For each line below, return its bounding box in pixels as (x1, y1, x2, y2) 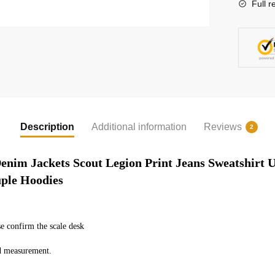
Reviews (203, 121, 242, 132)
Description (20, 121, 74, 132)
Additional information (91, 121, 187, 132)
